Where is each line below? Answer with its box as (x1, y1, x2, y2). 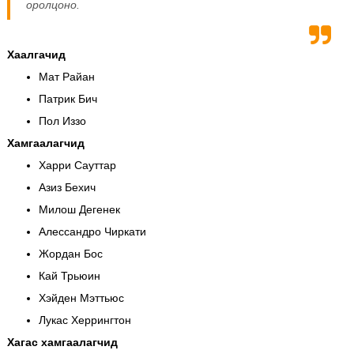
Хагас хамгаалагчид (6, 335, 118, 348)
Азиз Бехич (38, 180, 96, 194)
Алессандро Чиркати (38, 224, 146, 238)
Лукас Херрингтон (38, 313, 131, 326)
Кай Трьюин (38, 269, 100, 282)
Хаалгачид (6, 47, 66, 61)
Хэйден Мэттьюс (38, 291, 124, 304)
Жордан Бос (38, 247, 103, 260)
